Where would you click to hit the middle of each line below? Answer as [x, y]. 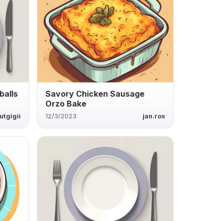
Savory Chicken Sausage [95, 93]
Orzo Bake [66, 103]
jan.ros [154, 116]
